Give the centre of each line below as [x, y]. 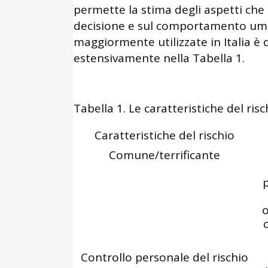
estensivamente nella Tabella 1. [159, 58]
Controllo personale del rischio [165, 257]
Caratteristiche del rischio [165, 135]
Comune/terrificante [165, 155]
